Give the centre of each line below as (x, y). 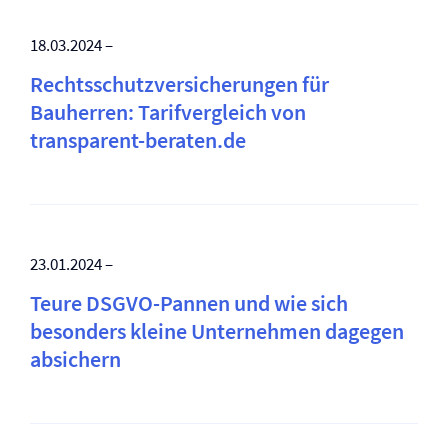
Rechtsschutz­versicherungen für (179, 84)
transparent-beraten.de (138, 140)
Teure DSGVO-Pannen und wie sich (189, 303)
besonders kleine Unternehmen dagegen (217, 331)
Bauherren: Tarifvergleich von (168, 112)
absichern (75, 359)
